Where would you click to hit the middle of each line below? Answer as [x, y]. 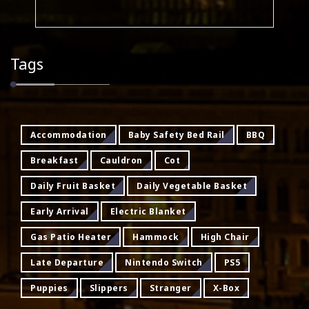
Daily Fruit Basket [73, 186]
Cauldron [121, 160]
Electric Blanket [148, 211]
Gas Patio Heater [71, 237]
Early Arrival [60, 211]
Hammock [156, 237]
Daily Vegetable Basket [192, 186]
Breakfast [54, 160]
